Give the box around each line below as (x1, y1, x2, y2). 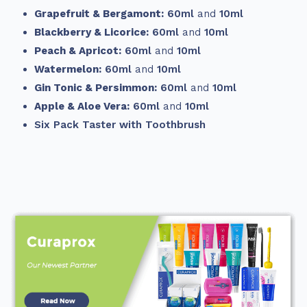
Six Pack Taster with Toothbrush (34, 119, 206, 132)
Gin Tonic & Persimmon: (34, 82, 157, 95)
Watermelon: (34, 63, 101, 76)
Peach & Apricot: (34, 45, 121, 58)
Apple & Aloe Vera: (34, 100, 130, 113)
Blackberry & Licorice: (34, 26, 149, 39)
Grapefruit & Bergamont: (34, 8, 164, 21)
